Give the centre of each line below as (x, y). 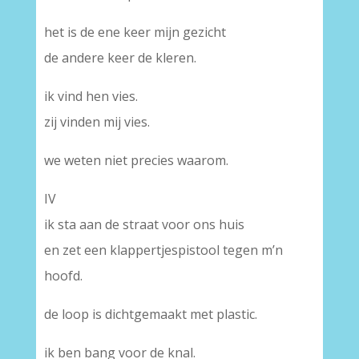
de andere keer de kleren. (120, 58)
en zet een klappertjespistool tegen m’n (163, 250)
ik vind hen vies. (91, 96)
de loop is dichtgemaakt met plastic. (150, 314)
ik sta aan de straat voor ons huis (144, 224)
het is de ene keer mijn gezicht (135, 32)
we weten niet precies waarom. (136, 160)
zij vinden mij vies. (97, 122)
